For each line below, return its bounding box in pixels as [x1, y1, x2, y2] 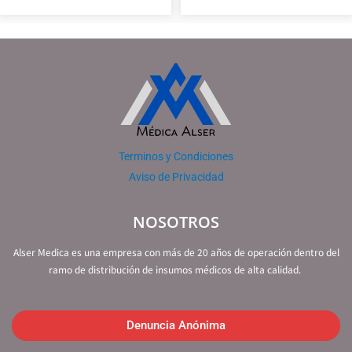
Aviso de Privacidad [128, 170, 224, 183]
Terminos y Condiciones [119, 150, 233, 163]
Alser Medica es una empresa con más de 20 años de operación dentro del [13, 245, 339, 259]
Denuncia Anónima [126, 318, 225, 333]
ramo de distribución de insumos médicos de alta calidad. [49, 262, 303, 277]
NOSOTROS [133, 211, 219, 233]
